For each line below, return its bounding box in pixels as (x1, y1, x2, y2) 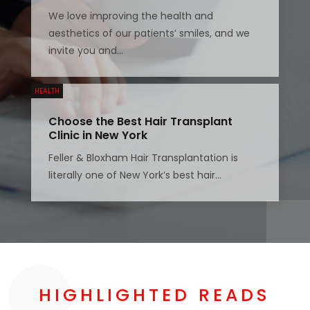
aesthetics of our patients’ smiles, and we (48, 26, 250, 41)
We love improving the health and (48, 9, 213, 24)
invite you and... (48, 44, 123, 58)
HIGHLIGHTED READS (39, 283, 271, 308)
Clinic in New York (48, 127, 147, 144)
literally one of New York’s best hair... (48, 168, 221, 183)
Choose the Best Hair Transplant (48, 113, 232, 130)
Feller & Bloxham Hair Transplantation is (48, 151, 238, 165)
